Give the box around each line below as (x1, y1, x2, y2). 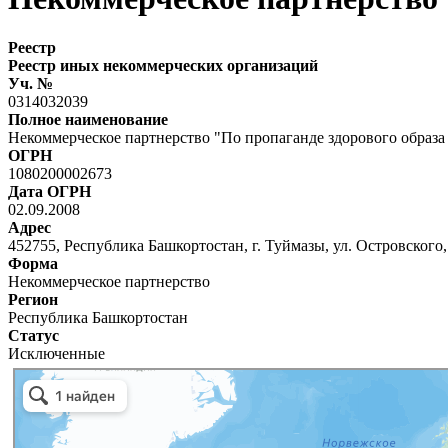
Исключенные (8, 344, 105, 362)
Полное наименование (8, 110, 168, 128)
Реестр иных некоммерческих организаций (8, 56, 318, 74)
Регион (8, 290, 58, 308)
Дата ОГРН (8, 182, 91, 200)
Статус (8, 326, 59, 344)
